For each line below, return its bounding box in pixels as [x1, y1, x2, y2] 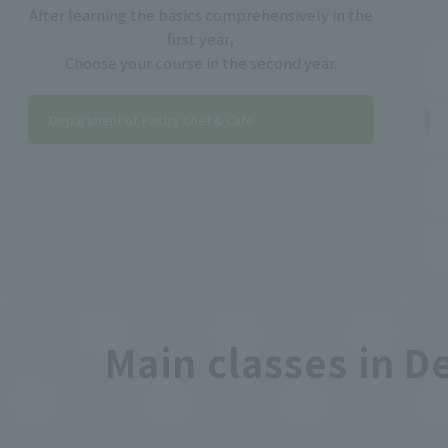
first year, [167, 28, 235, 50]
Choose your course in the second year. [64, 52, 337, 74]
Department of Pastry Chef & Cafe [48, 110, 254, 130]
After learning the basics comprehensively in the [28, 4, 373, 26]
